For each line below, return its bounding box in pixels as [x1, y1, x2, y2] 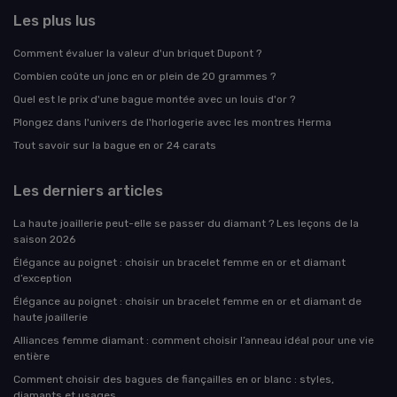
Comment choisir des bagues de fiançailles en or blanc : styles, [13, 373, 334, 386]
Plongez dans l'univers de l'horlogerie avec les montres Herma [13, 116, 331, 129]
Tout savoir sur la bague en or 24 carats [13, 139, 216, 152]
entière [13, 350, 50, 363]
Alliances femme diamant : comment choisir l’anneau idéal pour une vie [13, 334, 374, 347]
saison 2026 [13, 233, 75, 246]
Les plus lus [13, 12, 96, 30]
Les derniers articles [13, 182, 163, 200]
